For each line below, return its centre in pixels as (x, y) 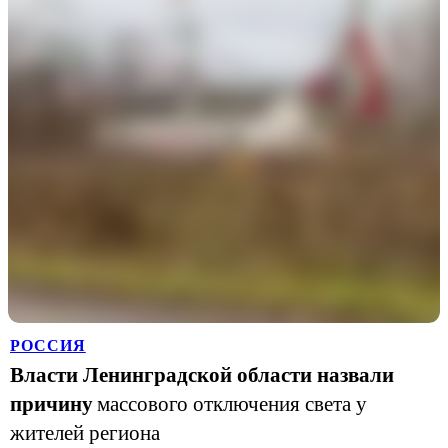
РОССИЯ (48, 345)
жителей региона (85, 433)
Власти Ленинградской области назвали (202, 375)
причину (51, 404)
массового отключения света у (232, 404)
